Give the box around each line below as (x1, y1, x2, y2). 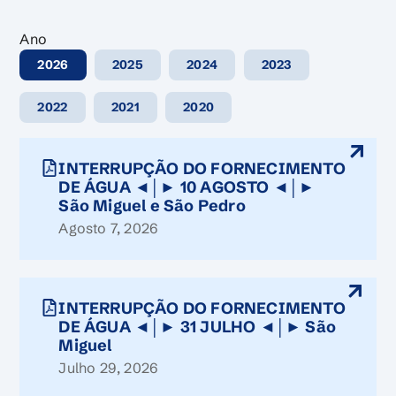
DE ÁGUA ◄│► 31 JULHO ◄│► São (58, 316, 337, 337)
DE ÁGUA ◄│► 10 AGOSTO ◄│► (58, 177, 316, 197)
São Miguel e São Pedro (58, 195, 246, 216)
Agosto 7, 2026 (58, 219, 159, 237)
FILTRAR (16, 129, 72, 145)
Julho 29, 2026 (58, 359, 159, 377)
